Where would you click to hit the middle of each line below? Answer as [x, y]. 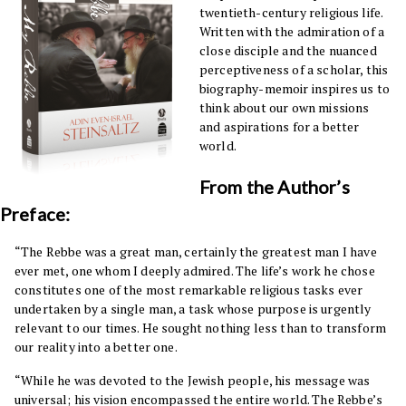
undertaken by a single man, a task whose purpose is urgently [193, 309]
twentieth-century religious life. [291, 12]
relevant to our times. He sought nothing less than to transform [201, 328]
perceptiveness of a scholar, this [294, 69]
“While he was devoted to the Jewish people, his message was [193, 380]
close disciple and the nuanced [288, 50]
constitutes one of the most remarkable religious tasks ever [189, 290]
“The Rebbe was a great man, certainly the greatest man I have [196, 251]
